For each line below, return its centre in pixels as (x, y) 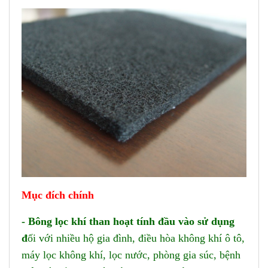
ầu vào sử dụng (199, 221)
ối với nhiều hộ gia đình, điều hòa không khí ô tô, (136, 238)
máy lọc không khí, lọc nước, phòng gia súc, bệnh (131, 255)
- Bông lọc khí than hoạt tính (90, 221)
